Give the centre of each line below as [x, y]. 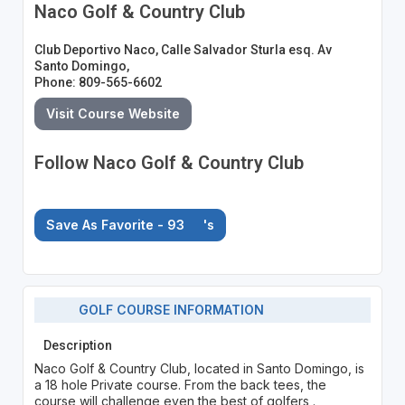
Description [77, 345]
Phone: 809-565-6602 [98, 82]
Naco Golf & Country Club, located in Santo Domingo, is [199, 368]
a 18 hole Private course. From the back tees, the [180, 384]
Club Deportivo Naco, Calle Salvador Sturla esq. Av [183, 49]
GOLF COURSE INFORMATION [166, 310]
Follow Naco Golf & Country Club [169, 162]
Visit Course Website [113, 113]
